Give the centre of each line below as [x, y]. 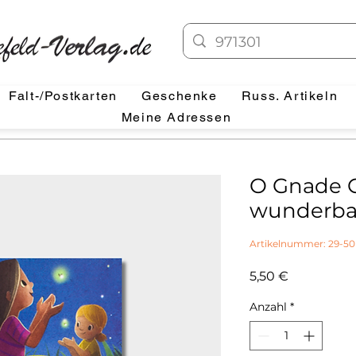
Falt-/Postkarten [63, 96]
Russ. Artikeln [290, 96]
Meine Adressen [176, 117]
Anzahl [268, 307]
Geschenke [180, 96]
